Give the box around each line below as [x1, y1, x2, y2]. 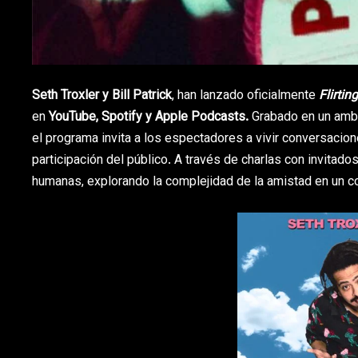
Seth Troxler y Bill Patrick [32, 86, 172, 107]
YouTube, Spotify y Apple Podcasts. [49, 108, 249, 129]
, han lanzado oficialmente [172, 86, 316, 107]
